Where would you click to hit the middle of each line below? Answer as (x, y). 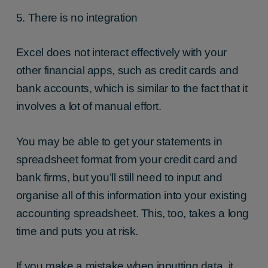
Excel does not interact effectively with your (121, 53)
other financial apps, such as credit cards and (127, 71)
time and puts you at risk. (77, 231)
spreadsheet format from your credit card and (127, 159)
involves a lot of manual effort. (89, 106)
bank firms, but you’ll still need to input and (119, 177)
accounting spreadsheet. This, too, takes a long (133, 213)
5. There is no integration (77, 17)
